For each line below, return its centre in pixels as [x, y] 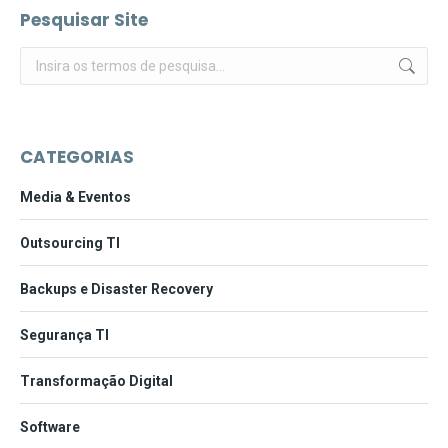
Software [50, 427]
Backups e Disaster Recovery [116, 289]
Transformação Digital [96, 381]
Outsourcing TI [70, 243]
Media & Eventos [75, 197]
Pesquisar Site [84, 20]
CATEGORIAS [77, 157]
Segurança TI [64, 335]
